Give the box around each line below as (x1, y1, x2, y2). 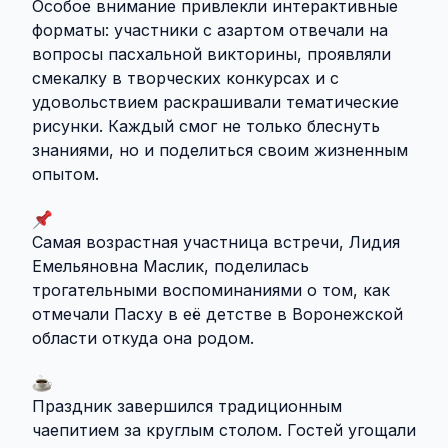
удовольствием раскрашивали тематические (32, 92, 399, 113)
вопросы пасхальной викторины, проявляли (32, 44, 391, 65)
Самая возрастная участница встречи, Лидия (32, 232, 400, 253)
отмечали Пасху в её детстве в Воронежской (32, 304, 403, 325)
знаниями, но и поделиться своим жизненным (32, 140, 408, 161)
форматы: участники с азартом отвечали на (32, 20, 388, 41)
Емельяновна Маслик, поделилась (32, 256, 309, 277)
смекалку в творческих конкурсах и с (32, 68, 339, 89)
